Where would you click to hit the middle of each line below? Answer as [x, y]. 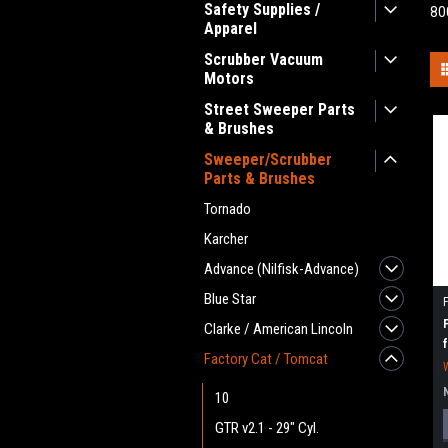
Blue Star [230, 299]
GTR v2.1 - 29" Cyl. [267, 428]
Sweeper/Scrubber [268, 159]
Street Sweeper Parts [279, 109]
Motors [229, 78]
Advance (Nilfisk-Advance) [281, 269]
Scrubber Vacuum [263, 59]
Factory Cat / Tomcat [266, 359]
